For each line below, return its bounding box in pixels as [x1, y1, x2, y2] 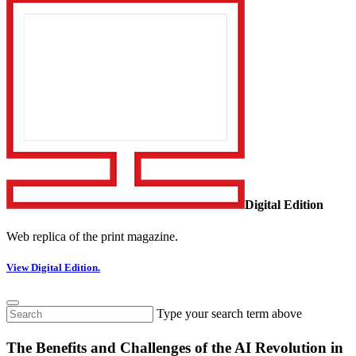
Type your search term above [157, 307, 302, 321]
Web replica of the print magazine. [6, 229, 178, 243]
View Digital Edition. [6, 261, 100, 273]
